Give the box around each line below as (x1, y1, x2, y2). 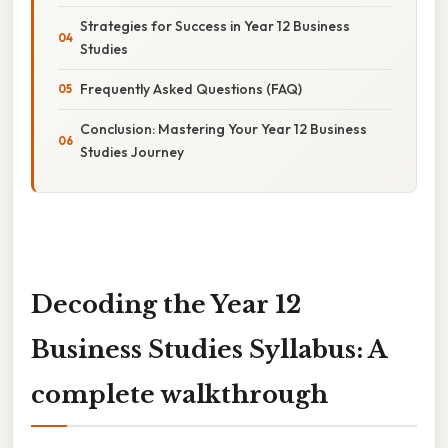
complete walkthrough (31, 379, 328, 409)
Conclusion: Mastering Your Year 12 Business (80, 119, 367, 138)
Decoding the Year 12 (31, 289, 301, 319)
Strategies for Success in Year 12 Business (80, 16, 350, 35)
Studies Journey (80, 142, 184, 161)
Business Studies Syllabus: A (31, 334, 387, 364)
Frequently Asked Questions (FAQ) (80, 79, 302, 98)
